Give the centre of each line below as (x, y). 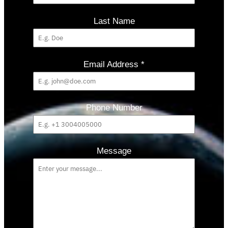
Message (114, 151)
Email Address (112, 64)
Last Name (114, 21)
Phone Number (114, 107)
